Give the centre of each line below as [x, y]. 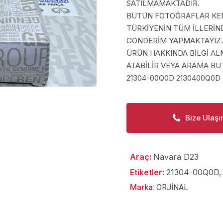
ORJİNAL [172, 187]
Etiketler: [147, 172]
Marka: [142, 187]
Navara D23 [176, 157]
